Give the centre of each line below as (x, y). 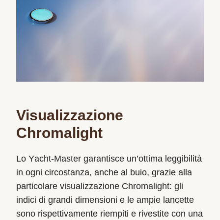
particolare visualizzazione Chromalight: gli (99, 186)
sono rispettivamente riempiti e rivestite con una (109, 213)
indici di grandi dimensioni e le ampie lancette (105, 200)
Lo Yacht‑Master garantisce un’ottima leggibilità (109, 158)
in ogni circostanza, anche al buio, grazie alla (104, 172)
